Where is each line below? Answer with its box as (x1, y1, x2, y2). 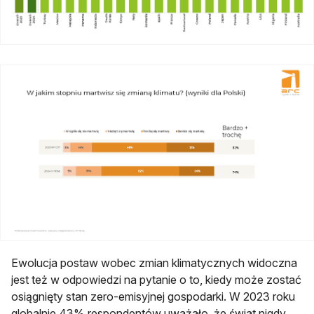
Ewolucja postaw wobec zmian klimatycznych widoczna (11, 256, 297, 271)
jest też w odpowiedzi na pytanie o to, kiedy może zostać (11, 273, 301, 287)
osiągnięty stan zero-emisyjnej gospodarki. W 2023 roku (11, 289, 295, 304)
